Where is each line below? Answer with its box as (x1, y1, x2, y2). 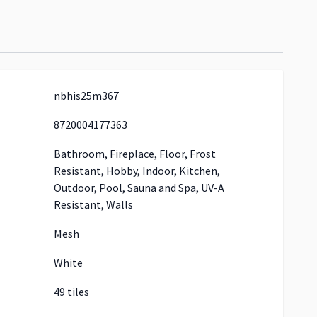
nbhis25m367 (54, 88, 119, 103)
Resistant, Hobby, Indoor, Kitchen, (54, 163, 220, 178)
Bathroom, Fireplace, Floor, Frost (54, 146, 216, 161)
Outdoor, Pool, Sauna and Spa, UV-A (54, 180, 224, 195)
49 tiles (54, 284, 89, 299)
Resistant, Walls (54, 197, 133, 212)
